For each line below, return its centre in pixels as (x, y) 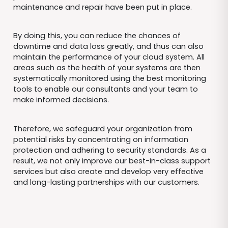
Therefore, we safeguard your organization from (103, 129)
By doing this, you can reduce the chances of (97, 36)
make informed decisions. (62, 100)
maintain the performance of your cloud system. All (109, 57)
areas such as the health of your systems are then (107, 68)
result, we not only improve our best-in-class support (112, 161)
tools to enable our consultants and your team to (105, 89)
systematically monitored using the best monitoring (109, 79)
